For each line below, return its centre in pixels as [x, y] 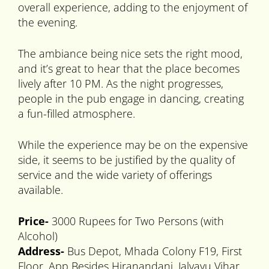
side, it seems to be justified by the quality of [126, 160]
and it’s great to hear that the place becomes [129, 69]
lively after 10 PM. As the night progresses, [121, 84]
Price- [35, 221]
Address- [41, 251]
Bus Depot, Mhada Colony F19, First [153, 251]
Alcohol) [38, 236]
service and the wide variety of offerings [115, 175]
